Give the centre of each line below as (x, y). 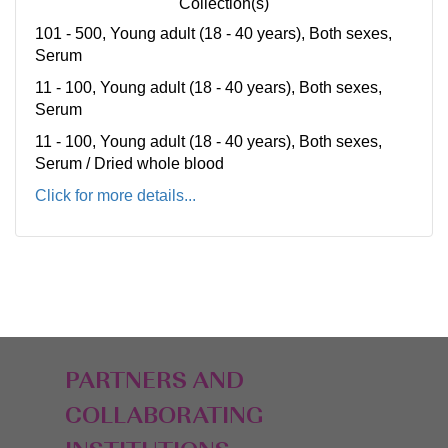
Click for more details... (115, 195)
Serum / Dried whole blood (129, 163)
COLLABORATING (164, 417)
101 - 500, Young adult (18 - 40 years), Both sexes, (213, 33)
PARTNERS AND (154, 382)
